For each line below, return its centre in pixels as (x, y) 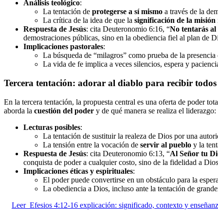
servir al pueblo (166, 145)
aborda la (19, 110)
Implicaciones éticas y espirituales (78, 171)
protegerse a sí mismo (127, 12)
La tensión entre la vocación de (91, 145)
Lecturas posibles (52, 127)
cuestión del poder (64, 110)
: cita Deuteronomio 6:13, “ (128, 153)
